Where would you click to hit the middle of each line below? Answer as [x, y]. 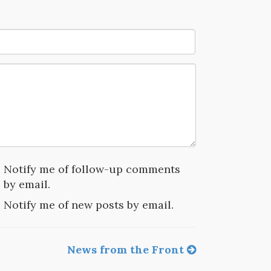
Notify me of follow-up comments [92, 169]
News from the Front [127, 249]
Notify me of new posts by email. [88, 204]
